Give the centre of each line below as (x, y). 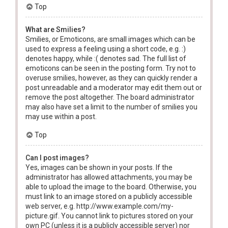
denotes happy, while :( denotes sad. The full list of (106, 59)
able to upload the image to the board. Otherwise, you (111, 187)
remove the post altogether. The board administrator (110, 97)
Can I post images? (57, 158)
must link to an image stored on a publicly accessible (109, 197)
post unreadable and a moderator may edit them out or (114, 88)
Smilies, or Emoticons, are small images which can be (110, 39)
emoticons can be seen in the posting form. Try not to (111, 68)
